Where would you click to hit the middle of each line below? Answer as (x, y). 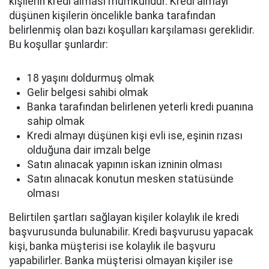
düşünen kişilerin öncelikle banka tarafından (112, 16)
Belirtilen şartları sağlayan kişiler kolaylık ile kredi (124, 217)
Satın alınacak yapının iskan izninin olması (125, 165)
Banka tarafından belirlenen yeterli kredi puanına (140, 107)
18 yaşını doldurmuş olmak (91, 78)
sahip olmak (56, 121)
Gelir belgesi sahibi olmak (88, 92)
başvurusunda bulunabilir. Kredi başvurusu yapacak (131, 232)
